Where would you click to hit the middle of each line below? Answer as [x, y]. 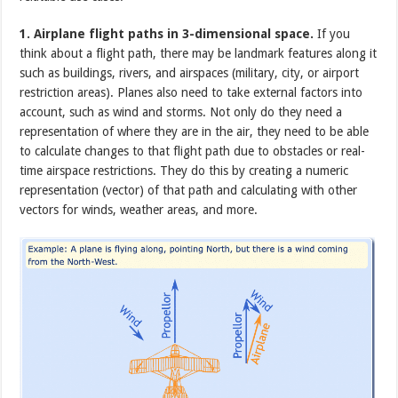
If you [332, 33]
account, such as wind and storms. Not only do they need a [181, 111]
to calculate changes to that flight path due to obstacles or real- [193, 151]
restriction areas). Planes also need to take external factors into [191, 92]
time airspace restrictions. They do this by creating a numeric [184, 170]
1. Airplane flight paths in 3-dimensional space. [167, 33]
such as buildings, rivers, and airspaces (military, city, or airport [190, 72]
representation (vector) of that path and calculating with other [189, 190]
